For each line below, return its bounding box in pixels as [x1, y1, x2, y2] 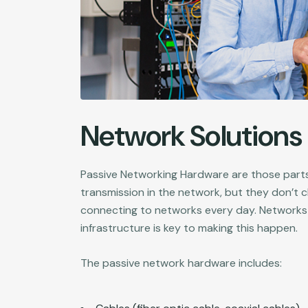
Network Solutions [80, 116, 302, 155]
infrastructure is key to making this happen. [80, 220, 298, 235]
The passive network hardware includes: [80, 255, 282, 270]
